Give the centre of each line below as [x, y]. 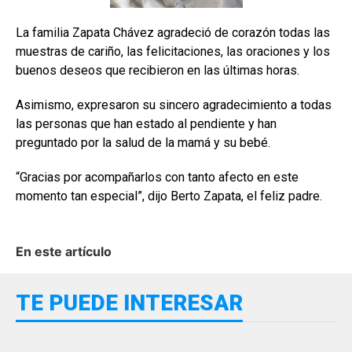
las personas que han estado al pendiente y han [146, 123]
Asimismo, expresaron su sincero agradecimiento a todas [174, 104]
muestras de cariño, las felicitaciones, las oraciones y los [173, 51]
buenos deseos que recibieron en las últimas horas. [158, 70]
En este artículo [64, 251]
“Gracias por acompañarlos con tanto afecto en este [157, 177]
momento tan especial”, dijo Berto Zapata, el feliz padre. [169, 196]
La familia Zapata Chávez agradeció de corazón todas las [173, 32]
